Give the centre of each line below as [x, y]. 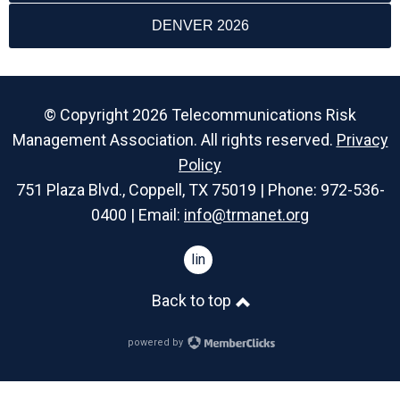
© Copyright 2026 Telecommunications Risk [200, 115]
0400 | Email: [137, 215]
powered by [156, 342]
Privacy [362, 140]
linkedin [215, 259]
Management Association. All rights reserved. [174, 140]
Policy [200, 165]
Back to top [193, 300]
